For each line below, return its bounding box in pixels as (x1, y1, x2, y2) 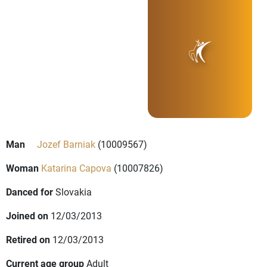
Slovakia (55, 185, 92, 198)
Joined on (6, 209, 48, 222)
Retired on (6, 233, 50, 246)
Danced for (6, 185, 53, 198)
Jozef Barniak (37, 138, 95, 151)
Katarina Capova (41, 162, 111, 175)
